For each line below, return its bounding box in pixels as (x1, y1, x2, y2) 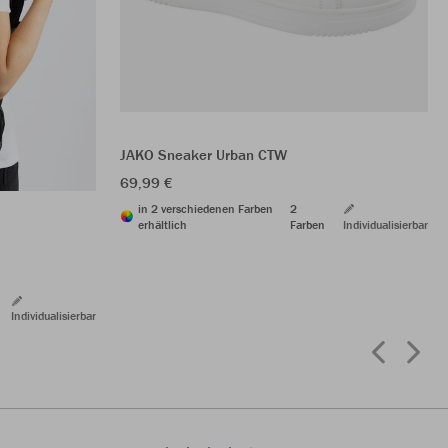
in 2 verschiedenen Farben (138, 200, 273, 216)
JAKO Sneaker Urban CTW (120, 144, 287, 164)
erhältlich (138, 216, 187, 232)
